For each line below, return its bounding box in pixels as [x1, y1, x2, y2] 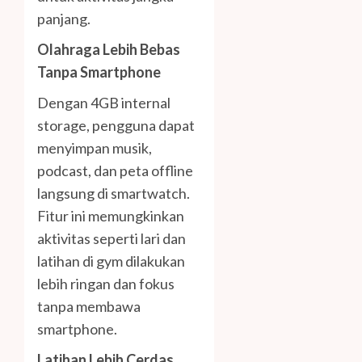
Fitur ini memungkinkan [37, 207, 184, 225]
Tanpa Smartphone [37, 63, 161, 82]
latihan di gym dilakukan [37, 252, 185, 271]
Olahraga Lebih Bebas [37, 40, 180, 59]
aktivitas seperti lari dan [37, 229, 186, 248]
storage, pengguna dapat [37, 116, 195, 135]
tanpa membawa [37, 297, 141, 316]
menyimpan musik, [37, 139, 152, 158]
